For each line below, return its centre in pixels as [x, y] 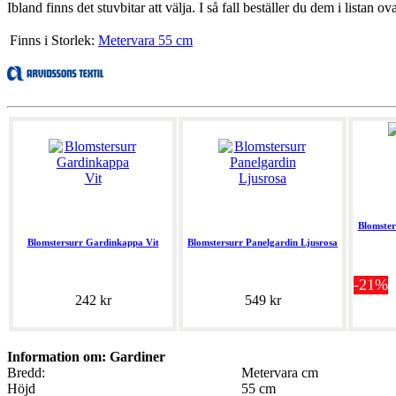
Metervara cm [280, 373]
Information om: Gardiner [86, 357]
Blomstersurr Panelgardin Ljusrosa [263, 243]
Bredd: [26, 373]
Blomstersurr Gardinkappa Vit [93, 243]
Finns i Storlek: [52, 41]
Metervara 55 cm [145, 41]
